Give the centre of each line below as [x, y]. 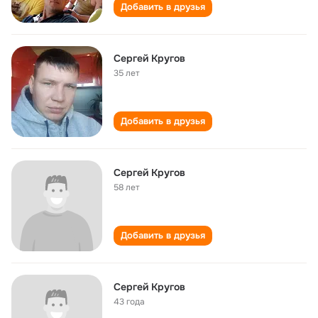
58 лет [127, 187]
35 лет [127, 73]
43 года [129, 302]
